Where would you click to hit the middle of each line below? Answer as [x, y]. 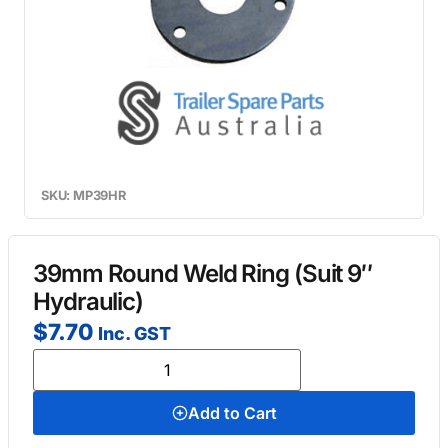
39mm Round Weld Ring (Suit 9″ [203, 273]
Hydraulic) [88, 301]
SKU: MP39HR [83, 195]
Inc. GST [134, 333]
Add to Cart [232, 413]
